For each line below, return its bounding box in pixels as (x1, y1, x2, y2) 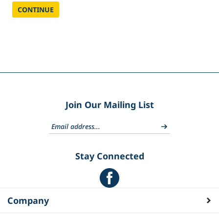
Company (7, 197, 49, 209)
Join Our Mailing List (65, 101, 154, 113)
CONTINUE (18, 7, 54, 17)
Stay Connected (75, 153, 144, 165)
